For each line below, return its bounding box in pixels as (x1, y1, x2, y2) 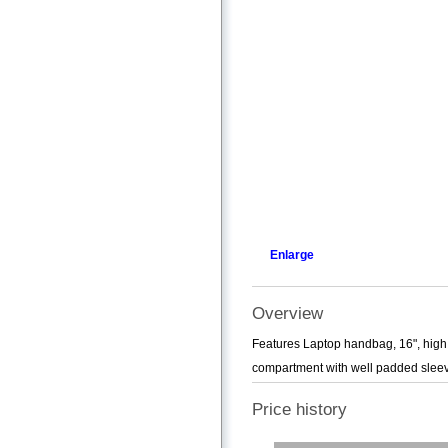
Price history (252, 400, 347, 420)
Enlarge (270, 247, 314, 262)
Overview (252, 303, 323, 323)
